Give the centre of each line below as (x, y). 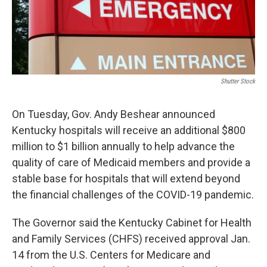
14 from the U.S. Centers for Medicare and (111, 255)
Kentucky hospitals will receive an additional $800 (129, 131)
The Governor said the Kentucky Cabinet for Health (132, 223)
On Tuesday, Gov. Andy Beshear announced (114, 114)
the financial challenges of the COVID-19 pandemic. (133, 195)
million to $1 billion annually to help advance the (123, 147)
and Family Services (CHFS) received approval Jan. (131, 239)
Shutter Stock (238, 82)
